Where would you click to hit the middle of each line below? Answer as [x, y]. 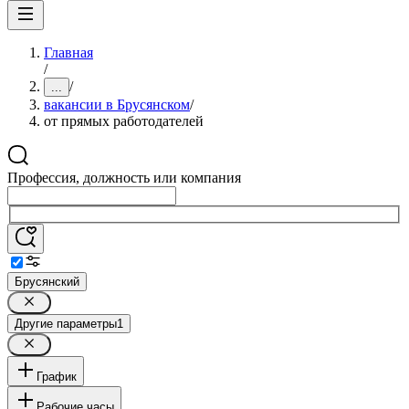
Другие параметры [66, 323]
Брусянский [47, 281]
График [57, 376]
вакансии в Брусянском [117, 105]
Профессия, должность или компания [124, 178]
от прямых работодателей [124, 121]
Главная [68, 52]
